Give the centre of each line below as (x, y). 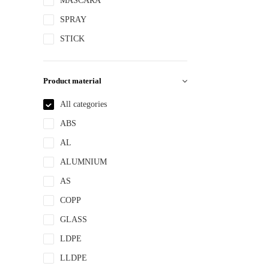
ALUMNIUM (83, 162)
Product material (72, 81)
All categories (83, 104)
